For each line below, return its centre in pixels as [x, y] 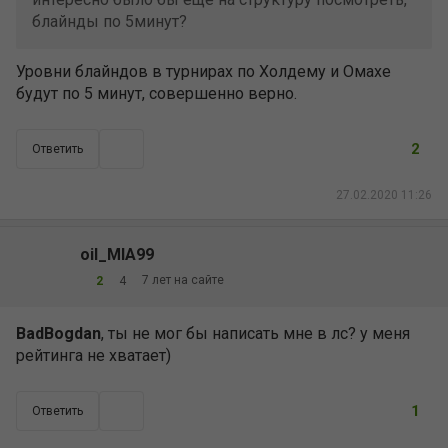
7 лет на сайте [183, 280]
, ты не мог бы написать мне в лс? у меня [255, 333]
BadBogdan [58, 333]
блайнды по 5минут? [109, 21]
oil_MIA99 [117, 254]
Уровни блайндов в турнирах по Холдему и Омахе [203, 71]
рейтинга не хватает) [93, 355]
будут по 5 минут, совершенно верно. [156, 93]
